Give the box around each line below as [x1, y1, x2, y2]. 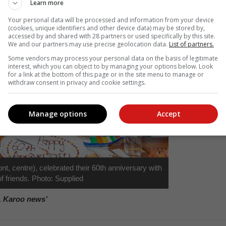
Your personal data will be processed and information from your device [8, 15, 214, 24]
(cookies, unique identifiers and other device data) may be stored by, [8, 23, 205, 32]
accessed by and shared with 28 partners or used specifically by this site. [8, 31, 215, 40]
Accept [156, 109, 181, 119]
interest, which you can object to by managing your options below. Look [8, 62, 213, 71]
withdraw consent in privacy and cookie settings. [8, 78, 146, 87]
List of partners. [169, 39, 214, 48]
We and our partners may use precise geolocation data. [8, 39, 169, 48]
